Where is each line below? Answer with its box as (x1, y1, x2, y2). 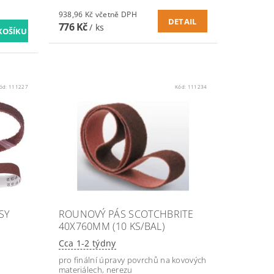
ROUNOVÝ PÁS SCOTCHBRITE (58, 207, 193, 221)
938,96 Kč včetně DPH (95, 9, 137, 20)
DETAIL (168, 15, 197, 27)
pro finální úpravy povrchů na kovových (58, 254, 207, 265)
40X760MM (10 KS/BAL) (58, 219, 165, 233)
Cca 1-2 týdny (58, 237, 116, 249)
